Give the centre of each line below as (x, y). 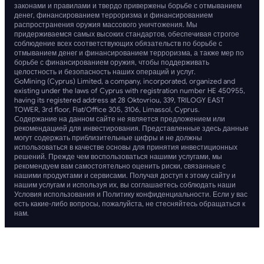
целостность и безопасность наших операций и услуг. (105, 72)
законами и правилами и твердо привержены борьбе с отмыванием (128, 6)
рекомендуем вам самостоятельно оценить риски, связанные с (120, 166)
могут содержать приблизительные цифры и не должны (108, 138)
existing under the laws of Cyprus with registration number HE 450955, (130, 90)
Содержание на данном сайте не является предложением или (120, 119)
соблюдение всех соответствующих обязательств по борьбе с (118, 43)
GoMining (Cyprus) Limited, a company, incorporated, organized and (125, 81)
